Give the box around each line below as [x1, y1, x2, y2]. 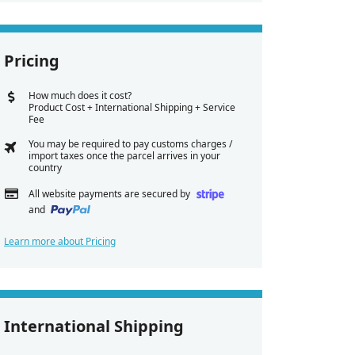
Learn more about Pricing [4, 235, 116, 249]
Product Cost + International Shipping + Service [28, 101, 235, 115]
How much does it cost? [28, 89, 132, 103]
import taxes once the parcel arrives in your [28, 149, 220, 163]
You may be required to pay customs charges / [28, 137, 232, 151]
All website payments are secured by [28, 187, 193, 201]
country [28, 161, 62, 175]
